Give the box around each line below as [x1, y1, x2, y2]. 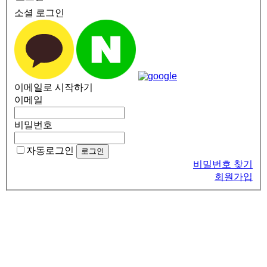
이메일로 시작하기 [14, 82, 93, 92]
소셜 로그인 [14, 7, 64, 18]
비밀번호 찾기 [193, 159, 253, 169]
